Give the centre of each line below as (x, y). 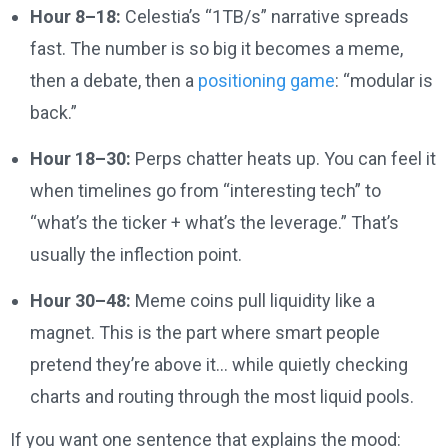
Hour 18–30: (80, 159)
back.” (53, 113)
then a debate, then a (114, 81)
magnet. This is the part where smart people (205, 333)
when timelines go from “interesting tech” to (205, 191)
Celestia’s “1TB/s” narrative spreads (265, 17)
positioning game (266, 81)
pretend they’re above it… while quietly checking (219, 365)
